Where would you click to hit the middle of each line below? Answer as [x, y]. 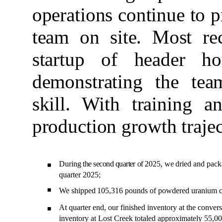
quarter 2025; [80, 174]
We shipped [77, 191]
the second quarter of [113, 164]
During [70, 164]
